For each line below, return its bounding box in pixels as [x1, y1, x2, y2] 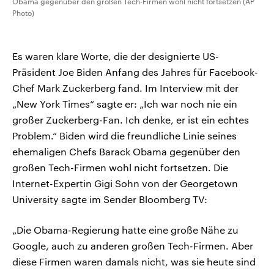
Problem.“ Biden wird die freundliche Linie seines [12, 130, 237, 142]
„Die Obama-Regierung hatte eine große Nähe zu [12, 224, 239, 236]
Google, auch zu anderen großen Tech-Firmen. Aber [12, 240, 253, 252]
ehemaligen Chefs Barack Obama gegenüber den [12, 146, 240, 158]
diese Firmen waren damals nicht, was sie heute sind [12, 256, 256, 268]
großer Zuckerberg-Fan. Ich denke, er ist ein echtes [12, 114, 249, 126]
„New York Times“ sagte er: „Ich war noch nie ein [12, 98, 237, 110]
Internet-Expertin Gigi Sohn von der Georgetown [12, 177, 238, 190]
